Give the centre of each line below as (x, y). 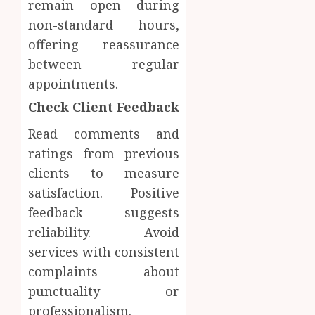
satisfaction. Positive (104, 193)
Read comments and (104, 134)
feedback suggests (104, 213)
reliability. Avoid (104, 232)
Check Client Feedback (104, 107)
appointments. (73, 84)
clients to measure (104, 173)
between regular (104, 64)
